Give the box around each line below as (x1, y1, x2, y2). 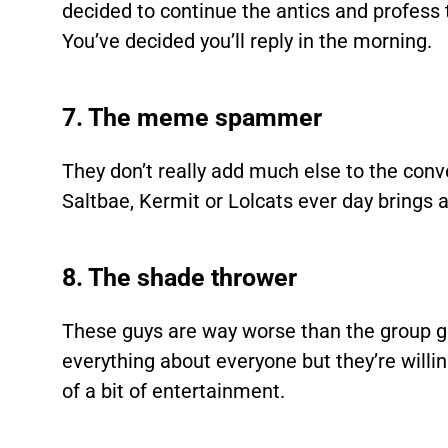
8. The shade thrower (62, 263, 298, 292)
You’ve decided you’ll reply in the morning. (62, 29, 433, 53)
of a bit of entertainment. (62, 379, 286, 403)
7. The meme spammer (62, 103, 323, 132)
